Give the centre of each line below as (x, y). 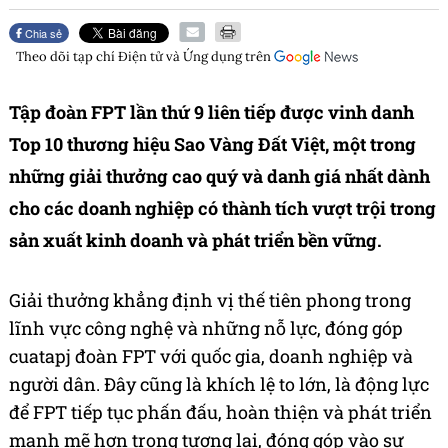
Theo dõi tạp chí (67, 57)
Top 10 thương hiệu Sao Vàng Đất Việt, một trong (212, 144)
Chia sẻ (42, 33)
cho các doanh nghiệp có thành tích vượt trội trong (222, 208)
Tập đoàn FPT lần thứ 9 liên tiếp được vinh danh (211, 112)
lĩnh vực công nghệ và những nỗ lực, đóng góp (206, 328)
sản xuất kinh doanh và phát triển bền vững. (195, 240)
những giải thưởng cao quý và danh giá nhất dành (219, 176)
